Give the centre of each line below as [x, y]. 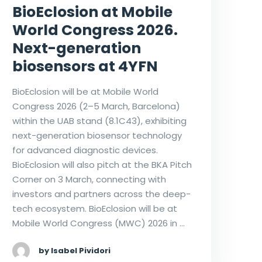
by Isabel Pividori [74, 250]
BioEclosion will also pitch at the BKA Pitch [102, 164]
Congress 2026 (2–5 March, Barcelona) [96, 106]
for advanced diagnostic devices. [85, 150]
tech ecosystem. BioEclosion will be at [94, 208]
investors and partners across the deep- [101, 194]
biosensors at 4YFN [85, 66]
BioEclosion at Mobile [92, 12]
